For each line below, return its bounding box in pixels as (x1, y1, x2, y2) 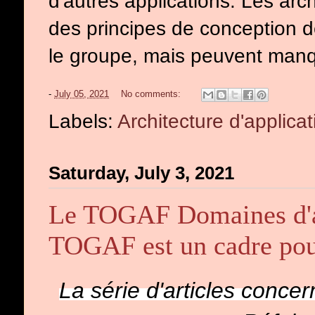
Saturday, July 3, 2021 (49, 163, 234, 184)
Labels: (49, 110, 117, 132)
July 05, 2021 (54, 89, 109, 100)
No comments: (121, 89, 184, 100)
